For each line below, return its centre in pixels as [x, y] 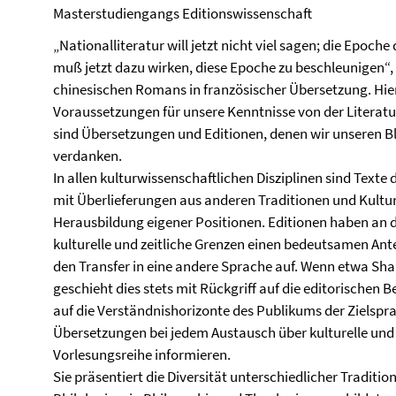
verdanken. [88, 156]
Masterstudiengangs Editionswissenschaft [183, 13]
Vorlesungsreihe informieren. [142, 354]
